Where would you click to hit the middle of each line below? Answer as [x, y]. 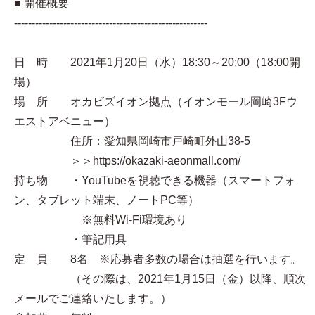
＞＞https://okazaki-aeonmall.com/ [127, 160]
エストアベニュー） [65, 121]
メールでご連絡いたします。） [93, 298]
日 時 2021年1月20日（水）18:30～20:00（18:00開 [157, 62]
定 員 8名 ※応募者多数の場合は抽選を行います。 [158, 259]
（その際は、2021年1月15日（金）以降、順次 [160, 278]
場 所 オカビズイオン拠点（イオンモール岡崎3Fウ [156, 101]
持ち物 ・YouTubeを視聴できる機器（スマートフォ [155, 180]
